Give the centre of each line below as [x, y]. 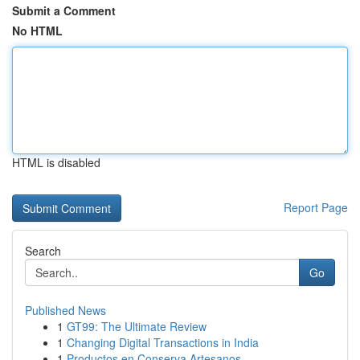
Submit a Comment [64, 10]
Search [43, 251]
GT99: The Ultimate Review [137, 326]
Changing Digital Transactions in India [163, 342]
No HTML [37, 31]
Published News [65, 310]
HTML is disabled [56, 162]
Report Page [316, 207]
